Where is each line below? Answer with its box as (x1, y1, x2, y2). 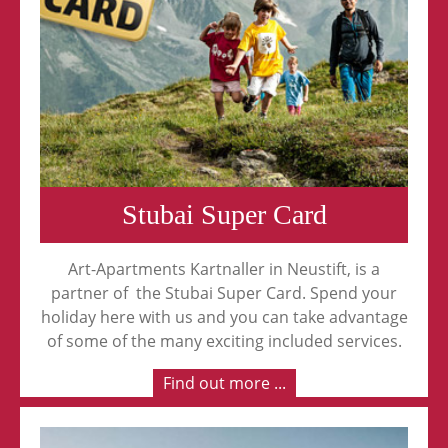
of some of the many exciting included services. (46, 330, 402, 353)
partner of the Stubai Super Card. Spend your (51, 282, 397, 305)
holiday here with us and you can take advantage (40, 306, 408, 329)
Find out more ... (162, 372, 286, 395)
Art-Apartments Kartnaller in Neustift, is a (68, 258, 380, 281)
